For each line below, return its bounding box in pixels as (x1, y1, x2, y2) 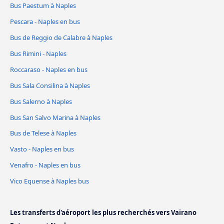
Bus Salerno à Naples (10, 96, 72, 106)
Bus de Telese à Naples (10, 128, 76, 138)
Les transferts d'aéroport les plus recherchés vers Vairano (10, 208, 196, 217)
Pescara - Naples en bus (10, 16, 80, 26)
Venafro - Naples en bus (10, 160, 80, 170)
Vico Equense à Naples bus (10, 176, 89, 186)
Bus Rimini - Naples (10, 48, 66, 58)
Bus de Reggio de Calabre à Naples (10, 32, 112, 42)
